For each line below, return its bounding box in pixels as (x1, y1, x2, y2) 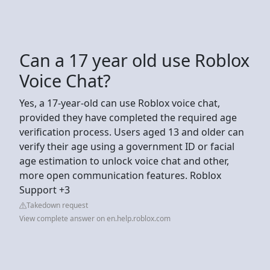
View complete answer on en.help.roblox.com (19, 213, 171, 224)
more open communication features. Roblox (19, 168, 221, 182)
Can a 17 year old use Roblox (19, 48, 250, 72)
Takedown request (27, 199, 88, 210)
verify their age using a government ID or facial (19, 139, 234, 153)
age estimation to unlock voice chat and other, (19, 154, 229, 168)
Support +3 (19, 183, 70, 196)
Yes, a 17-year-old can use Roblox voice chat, (19, 96, 220, 110)
